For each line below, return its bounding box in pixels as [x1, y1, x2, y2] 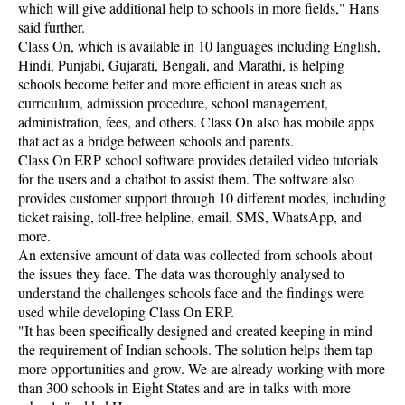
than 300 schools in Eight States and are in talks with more [18, 378, 351, 397]
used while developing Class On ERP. [18, 302, 234, 321]
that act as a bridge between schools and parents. [18, 131, 294, 150]
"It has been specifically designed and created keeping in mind [18, 321, 372, 340]
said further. [18, 17, 85, 36]
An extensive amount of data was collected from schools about [18, 245, 372, 264]
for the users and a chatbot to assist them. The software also [18, 169, 354, 188]
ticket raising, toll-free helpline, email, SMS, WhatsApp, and [18, 207, 362, 226]
